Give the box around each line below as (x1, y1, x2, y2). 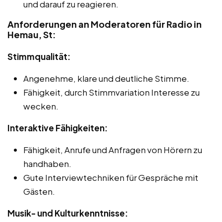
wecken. (23, 100, 58, 111)
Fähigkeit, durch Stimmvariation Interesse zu (23, 86, 200, 98)
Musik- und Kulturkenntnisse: (7, 207, 128, 219)
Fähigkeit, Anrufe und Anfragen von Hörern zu (23, 144, 202, 155)
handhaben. (23, 158, 71, 169)
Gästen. (23, 185, 55, 197)
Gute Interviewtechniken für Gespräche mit (23, 171, 198, 183)
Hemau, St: (7, 28, 56, 40)
